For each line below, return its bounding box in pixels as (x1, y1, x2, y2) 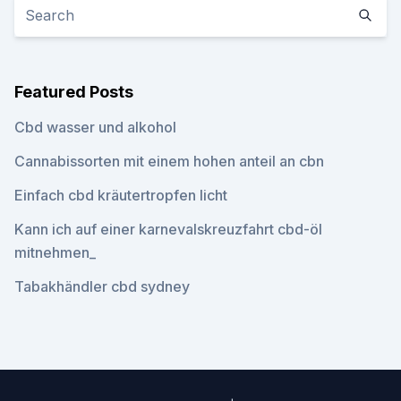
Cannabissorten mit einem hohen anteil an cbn (14, 152, 324, 170)
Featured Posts (14, 82, 133, 101)
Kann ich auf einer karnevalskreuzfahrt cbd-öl (14, 220, 322, 238)
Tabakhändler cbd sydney (14, 277, 190, 295)
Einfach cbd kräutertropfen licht (14, 186, 227, 204)
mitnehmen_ (14, 243, 96, 261)
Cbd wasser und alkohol (14, 118, 176, 136)
